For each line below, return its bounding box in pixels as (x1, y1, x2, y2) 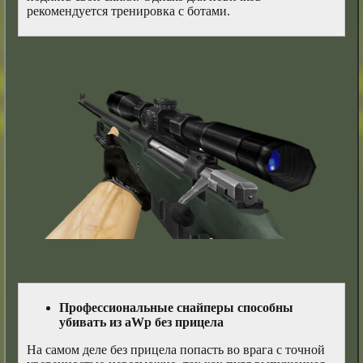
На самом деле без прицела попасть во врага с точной (27, 343, 326, 357)
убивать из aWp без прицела (59, 315, 224, 330)
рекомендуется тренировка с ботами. (27, 4, 231, 19)
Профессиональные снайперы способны (59, 301, 294, 315)
